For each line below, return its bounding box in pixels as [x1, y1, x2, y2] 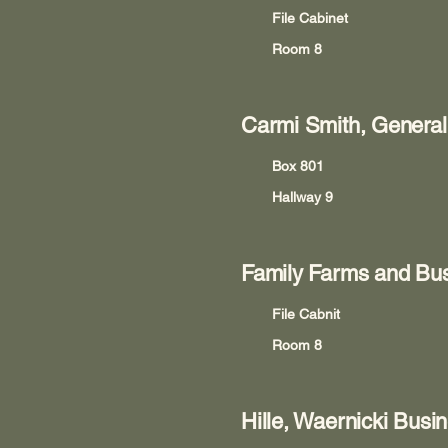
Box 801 [272, 158, 324, 174]
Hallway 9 [272, 189, 333, 205]
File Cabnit [272, 306, 340, 322]
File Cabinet [272, 10, 348, 26]
